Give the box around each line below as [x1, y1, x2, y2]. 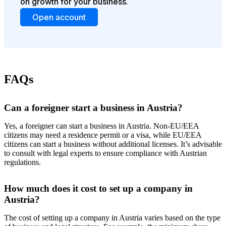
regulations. [4, 158, 41, 167]
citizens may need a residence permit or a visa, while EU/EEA [4, 131, 201, 140]
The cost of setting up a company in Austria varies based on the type [4, 213, 220, 222]
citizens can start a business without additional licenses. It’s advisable [4, 140, 222, 149]
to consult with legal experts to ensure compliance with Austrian [4, 149, 207, 158]
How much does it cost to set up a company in [4, 183, 193, 194]
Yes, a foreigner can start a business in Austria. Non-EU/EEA [4, 122, 199, 131]
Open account [32, 12, 86, 23]
